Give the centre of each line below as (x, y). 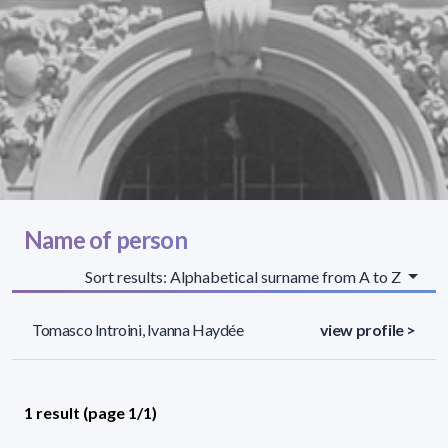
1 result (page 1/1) (90, 412)
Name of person (105, 239)
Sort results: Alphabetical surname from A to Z (245, 276)
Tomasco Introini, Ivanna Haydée (138, 329)
